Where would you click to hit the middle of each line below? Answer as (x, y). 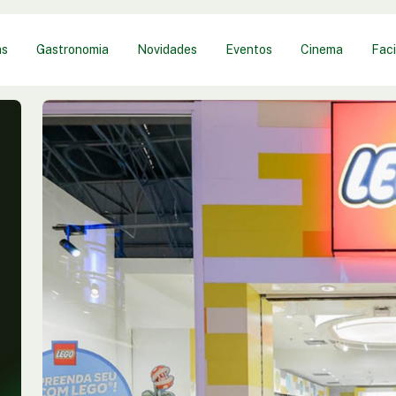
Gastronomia (72, 49)
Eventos (248, 49)
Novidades (167, 49)
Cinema (321, 49)
